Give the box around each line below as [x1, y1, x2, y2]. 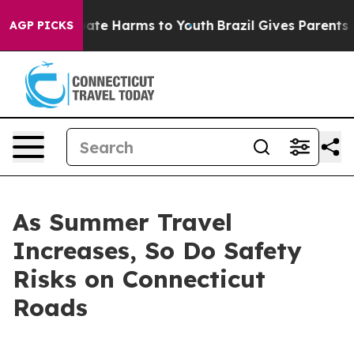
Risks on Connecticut [13, 264, 265, 294]
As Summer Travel [13, 207, 232, 237]
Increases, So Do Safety [13, 235, 302, 265]
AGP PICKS [9, 18, 73, 32]
